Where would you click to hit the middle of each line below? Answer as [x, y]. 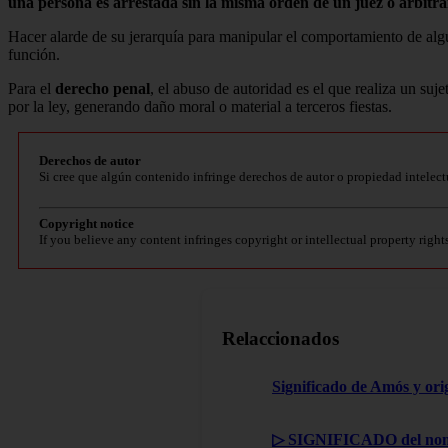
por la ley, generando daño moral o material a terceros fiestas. [200, 106]
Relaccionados [280, 338]
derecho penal [102, 88]
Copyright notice [86, 223]
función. [34, 54]
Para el [31, 88]
